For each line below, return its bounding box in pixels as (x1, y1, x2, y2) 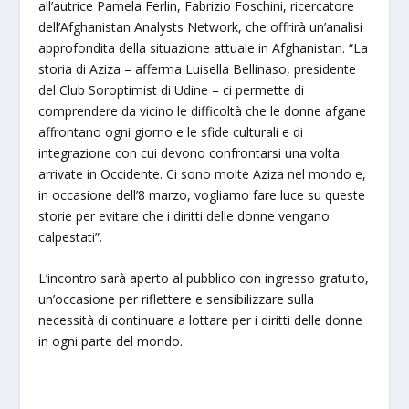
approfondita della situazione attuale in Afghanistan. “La (38, 38, 369, 57)
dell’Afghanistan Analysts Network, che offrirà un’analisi (38, 17, 363, 36)
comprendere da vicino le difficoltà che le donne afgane (38, 101, 367, 120)
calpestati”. (38, 227, 103, 246)
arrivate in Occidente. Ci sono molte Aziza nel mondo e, (38, 164, 367, 183)
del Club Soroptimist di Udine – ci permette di (38, 80, 305, 99)
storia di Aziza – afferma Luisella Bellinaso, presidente (38, 59, 357, 78)
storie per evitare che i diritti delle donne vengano (38, 206, 330, 225)
